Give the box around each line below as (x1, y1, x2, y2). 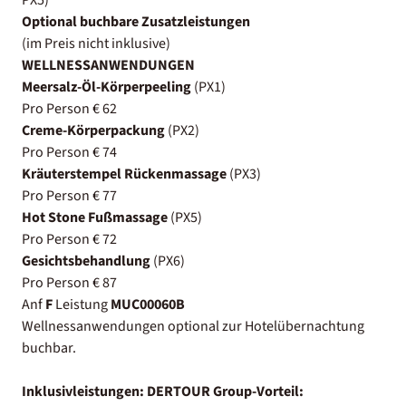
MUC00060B (111, 294, 185, 314)
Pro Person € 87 (22, 272, 117, 293)
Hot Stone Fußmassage (22, 207, 168, 227)
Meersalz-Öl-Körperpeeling (22, 76, 191, 97)
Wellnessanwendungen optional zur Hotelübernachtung (22, 315, 364, 336)
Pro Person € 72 (22, 228, 117, 249)
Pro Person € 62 (22, 98, 117, 119)
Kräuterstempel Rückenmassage (22, 163, 227, 184)
